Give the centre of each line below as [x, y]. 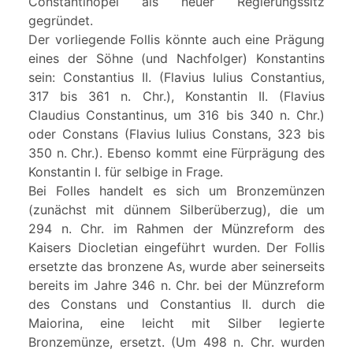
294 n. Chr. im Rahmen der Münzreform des [176, 228]
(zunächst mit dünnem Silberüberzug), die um [176, 209]
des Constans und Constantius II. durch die [176, 304]
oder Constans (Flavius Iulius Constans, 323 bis [176, 134]
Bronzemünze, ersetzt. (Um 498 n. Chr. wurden [176, 342]
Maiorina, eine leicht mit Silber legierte [176, 323]
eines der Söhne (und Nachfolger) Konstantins [176, 58]
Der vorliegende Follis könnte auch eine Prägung [176, 39]
